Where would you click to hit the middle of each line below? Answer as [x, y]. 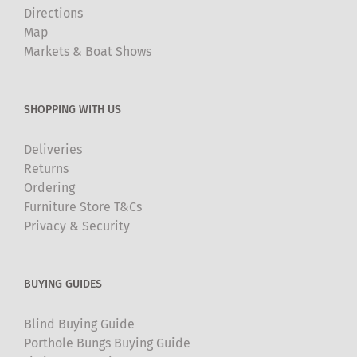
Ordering [49, 187]
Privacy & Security [77, 226]
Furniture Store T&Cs [83, 206]
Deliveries [53, 149]
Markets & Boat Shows [88, 51]
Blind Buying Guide [79, 324]
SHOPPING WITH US [73, 109]
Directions [53, 13]
